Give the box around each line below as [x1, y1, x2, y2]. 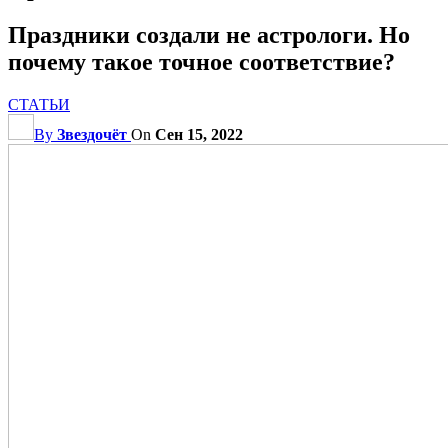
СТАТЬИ [8, 95, 70, 113]
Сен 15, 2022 [155, 125, 243, 143]
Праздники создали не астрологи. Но [8, 21, 410, 48]
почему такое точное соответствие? [8, 48, 395, 75]
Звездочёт [57, 125, 127, 143]
